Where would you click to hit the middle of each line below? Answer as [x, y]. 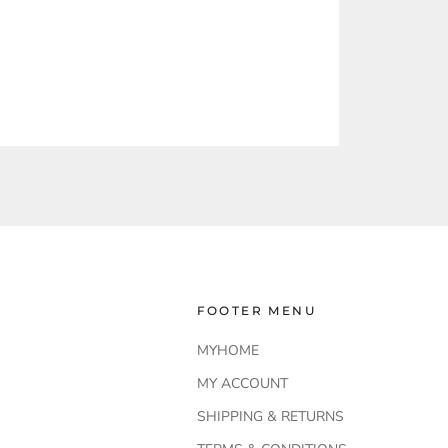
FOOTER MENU [256, 310]
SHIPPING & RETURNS [270, 416]
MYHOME [227, 350]
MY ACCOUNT [242, 383]
